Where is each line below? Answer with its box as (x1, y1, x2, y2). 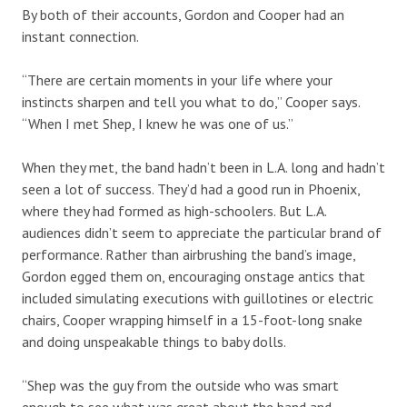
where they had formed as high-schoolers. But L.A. (22, 201, 326, 220)
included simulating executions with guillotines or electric (22, 288, 373, 307)
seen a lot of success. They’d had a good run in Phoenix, (22, 179, 360, 198)
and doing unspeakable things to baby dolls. (22, 332, 286, 351)
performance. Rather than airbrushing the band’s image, (22, 244, 355, 263)
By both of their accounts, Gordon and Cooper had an (22, 5, 344, 24)
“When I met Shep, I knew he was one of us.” (22, 114, 293, 133)
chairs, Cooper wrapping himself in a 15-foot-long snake (22, 310, 362, 329)
